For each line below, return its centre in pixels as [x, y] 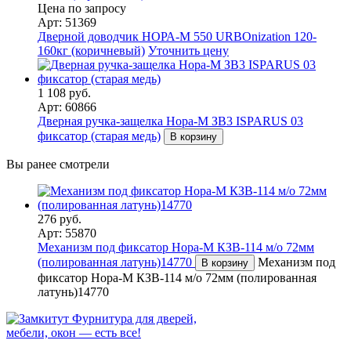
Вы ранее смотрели [58, 164]
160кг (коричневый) [91, 50]
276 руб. [60, 219]
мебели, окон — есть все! [74, 332]
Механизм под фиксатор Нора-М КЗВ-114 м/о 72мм [176, 247]
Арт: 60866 [67, 107]
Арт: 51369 [67, 22]
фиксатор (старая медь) [99, 136]
